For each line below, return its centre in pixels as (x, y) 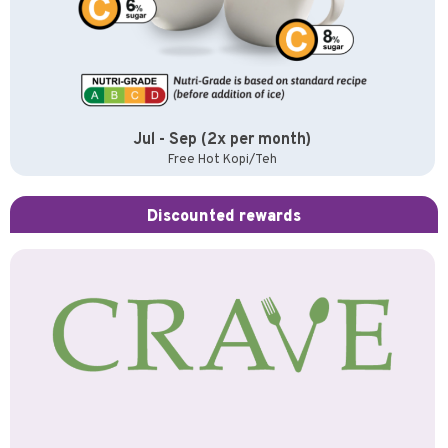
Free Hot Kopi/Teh (222, 159)
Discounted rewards (224, 216)
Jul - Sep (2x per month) (222, 139)
